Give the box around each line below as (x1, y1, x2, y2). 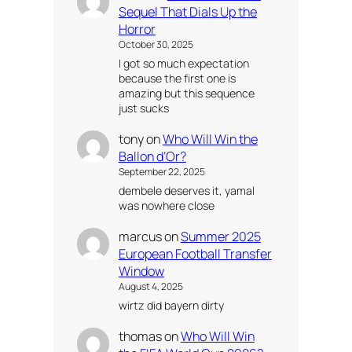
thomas (118, 328, 162, 346)
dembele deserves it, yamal (118, 182, 255, 198)
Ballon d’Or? (118, 148, 186, 166)
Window (118, 262, 164, 280)
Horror (118, 20, 156, 38)
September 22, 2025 (118, 165, 205, 179)
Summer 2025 (180, 228, 261, 246)
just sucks (118, 100, 169, 115)
